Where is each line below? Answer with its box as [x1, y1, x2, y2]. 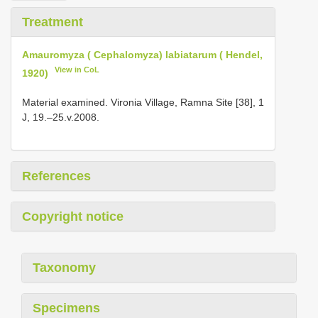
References [22, 168, 91, 183]
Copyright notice [22, 209, 124, 224]
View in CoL [55, 65, 100, 74]
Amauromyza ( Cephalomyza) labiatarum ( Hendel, [22, 49, 263, 60]
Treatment [22, 15, 83, 29]
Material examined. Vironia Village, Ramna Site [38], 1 [22, 96, 264, 108]
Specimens [33, 300, 100, 315]
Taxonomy [33, 260, 96, 275]
